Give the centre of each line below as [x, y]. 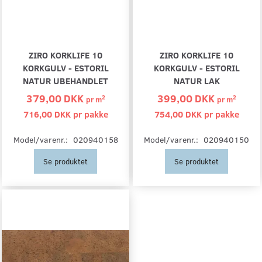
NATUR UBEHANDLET [65, 81]
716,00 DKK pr [54, 114]
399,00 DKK [187, 98]
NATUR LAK [196, 81]
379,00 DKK [56, 98]
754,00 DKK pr [185, 114]
